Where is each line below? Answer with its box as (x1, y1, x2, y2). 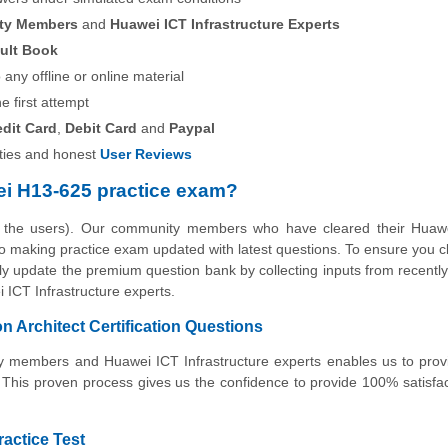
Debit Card (65, 120, 137, 137)
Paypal (169, 120, 215, 137)
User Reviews (100, 146, 192, 163)
